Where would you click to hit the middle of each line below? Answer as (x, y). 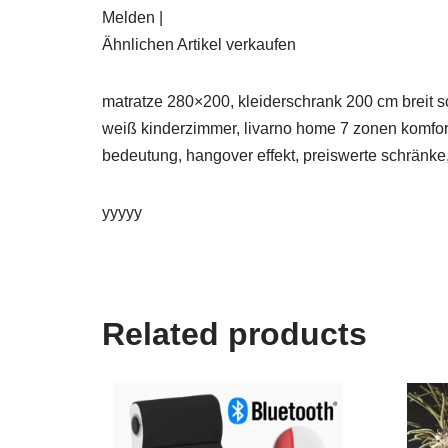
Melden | (132, 18)
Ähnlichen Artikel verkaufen (199, 45)
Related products (234, 334)
